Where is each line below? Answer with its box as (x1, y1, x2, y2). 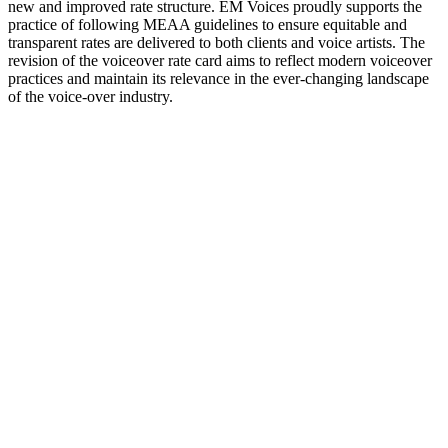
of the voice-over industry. (8, 87, 173, 105)
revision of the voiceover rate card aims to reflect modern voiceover (8, 51, 432, 69)
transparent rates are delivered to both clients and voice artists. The (8, 33, 425, 51)
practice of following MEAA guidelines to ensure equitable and (8, 15, 407, 33)
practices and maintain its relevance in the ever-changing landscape (8, 69, 429, 87)
